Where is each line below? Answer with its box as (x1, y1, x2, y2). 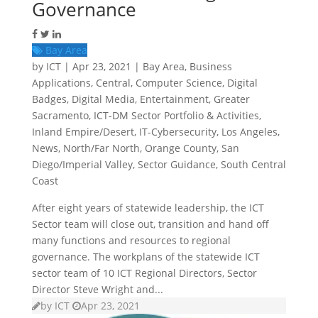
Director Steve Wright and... (31, 283, 163, 296)
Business (189, 60, 232, 73)
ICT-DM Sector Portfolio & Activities (93, 109, 259, 122)
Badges (31, 92, 67, 106)
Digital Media (71, 92, 135, 106)
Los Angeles (221, 125, 278, 138)
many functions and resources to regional (31, 234, 231, 247)
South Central (220, 158, 286, 171)
